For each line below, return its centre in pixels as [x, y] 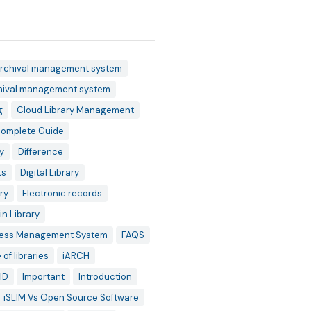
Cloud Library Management [75, 110]
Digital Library [49, 173]
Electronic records [62, 193]
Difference [40, 152]
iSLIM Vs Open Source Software [71, 297]
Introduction [105, 277]
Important [43, 277]
